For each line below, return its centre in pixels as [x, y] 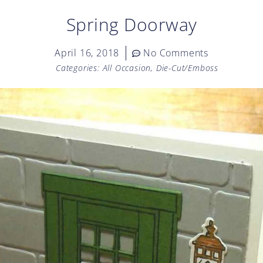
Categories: [77, 68]
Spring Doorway [131, 24]
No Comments [176, 53]
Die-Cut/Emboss [187, 68]
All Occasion [127, 68]
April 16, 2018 [87, 53]
